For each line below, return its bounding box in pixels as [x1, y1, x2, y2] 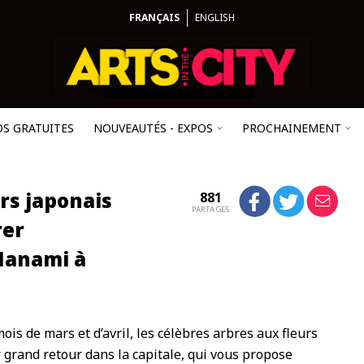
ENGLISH [195, 11, 235, 24]
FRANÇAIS [129, 11, 180, 24]
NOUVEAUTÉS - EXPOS [93, 120, 213, 136]
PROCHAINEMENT [242, 120, 341, 136]
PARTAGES [191, 204, 229, 215]
